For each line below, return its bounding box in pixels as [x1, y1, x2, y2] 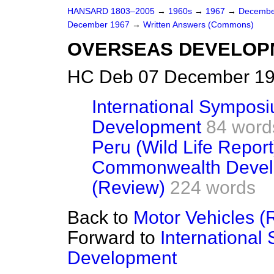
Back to [67, 207, 133, 228]
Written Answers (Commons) [143, 20, 254, 29]
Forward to [67, 228, 160, 248]
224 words [170, 177, 256, 198]
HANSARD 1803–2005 [67, 7, 155, 16]
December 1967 [67, 20, 132, 29]
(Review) [92, 177, 165, 198]
